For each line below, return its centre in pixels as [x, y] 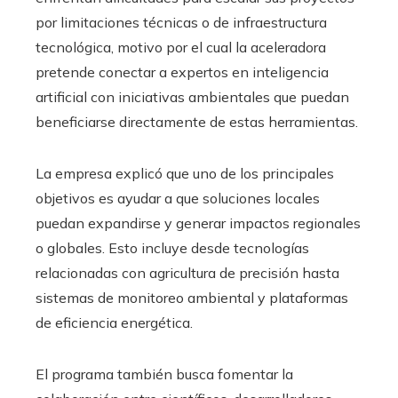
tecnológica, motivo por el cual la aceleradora [181, 47]
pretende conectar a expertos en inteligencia [182, 72]
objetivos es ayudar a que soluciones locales [178, 198]
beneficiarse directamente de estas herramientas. [197, 121]
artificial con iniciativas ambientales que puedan [192, 96]
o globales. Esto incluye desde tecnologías [172, 247]
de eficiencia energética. [114, 322]
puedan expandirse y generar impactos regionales [198, 223]
